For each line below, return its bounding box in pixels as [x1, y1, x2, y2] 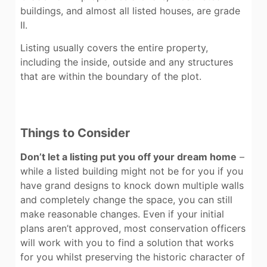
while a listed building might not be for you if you [20, 164, 243, 177]
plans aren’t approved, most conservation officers [20, 222, 246, 234]
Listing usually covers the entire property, [20, 42, 208, 54]
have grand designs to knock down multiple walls [20, 179, 244, 191]
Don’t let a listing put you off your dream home [20, 150, 237, 163]
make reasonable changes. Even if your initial [20, 207, 224, 220]
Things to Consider [20, 125, 130, 140]
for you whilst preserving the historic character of [20, 250, 245, 263]
